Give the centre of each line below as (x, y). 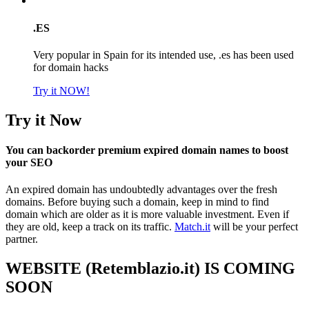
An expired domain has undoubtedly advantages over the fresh (141, 190)
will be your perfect (254, 227)
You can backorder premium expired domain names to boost (147, 150)
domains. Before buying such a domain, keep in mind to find (137, 202)
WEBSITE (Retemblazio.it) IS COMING (150, 269)
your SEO (29, 163)
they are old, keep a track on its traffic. (90, 227)
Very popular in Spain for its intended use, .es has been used (163, 54)
